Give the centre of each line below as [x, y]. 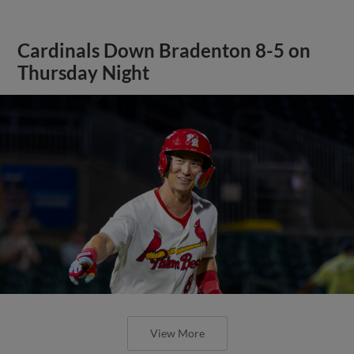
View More [177, 333]
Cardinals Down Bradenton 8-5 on [164, 50]
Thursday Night [84, 72]
